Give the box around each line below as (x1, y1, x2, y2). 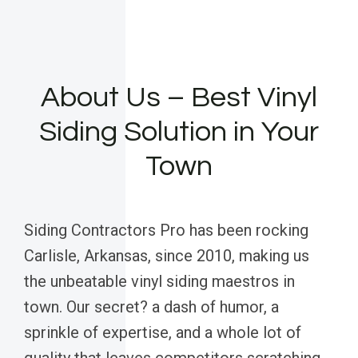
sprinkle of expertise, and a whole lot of (24, 322, 301, 342)
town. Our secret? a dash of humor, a (24, 296, 279, 316)
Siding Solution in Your (39, 116, 319, 147)
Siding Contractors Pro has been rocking (24, 220, 308, 240)
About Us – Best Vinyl (41, 82, 317, 113)
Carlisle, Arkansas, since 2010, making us (24, 245, 309, 265)
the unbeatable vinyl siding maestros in (24, 271, 295, 291)
